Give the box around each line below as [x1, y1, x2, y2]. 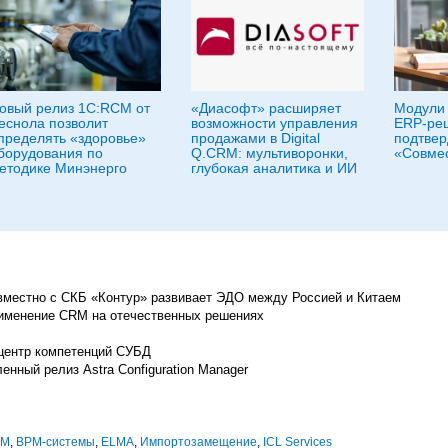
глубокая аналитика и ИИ [191, 159, 357, 176]
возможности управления [191, 114, 358, 131]
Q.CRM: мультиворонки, [191, 144, 348, 161]
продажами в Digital [191, 129, 320, 146]
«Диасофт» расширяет [191, 99, 341, 116]
